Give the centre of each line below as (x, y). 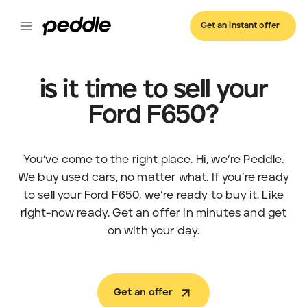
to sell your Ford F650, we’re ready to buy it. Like (153, 195)
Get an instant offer (240, 26)
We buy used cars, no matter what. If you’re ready (153, 177)
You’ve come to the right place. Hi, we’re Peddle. (153, 159)
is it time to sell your (153, 90)
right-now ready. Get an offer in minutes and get (153, 213)
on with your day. (153, 231)
